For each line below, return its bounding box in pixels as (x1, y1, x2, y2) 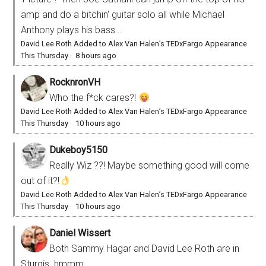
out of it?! (21, 175, 60, 186)
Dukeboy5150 (49, 144, 108, 156)
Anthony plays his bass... (21, 24, 123, 36)
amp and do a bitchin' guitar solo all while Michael (21, 8, 225, 20)
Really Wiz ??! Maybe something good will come (49, 159, 250, 171)
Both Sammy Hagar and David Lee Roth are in (49, 242, 240, 254)
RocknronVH (49, 76, 101, 88)
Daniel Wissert (49, 227, 111, 239)
